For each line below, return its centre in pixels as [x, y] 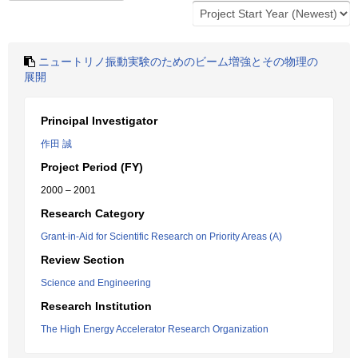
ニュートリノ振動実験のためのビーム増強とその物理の [178, 62]
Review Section [83, 260]
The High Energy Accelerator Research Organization [155, 329]
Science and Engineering [96, 283]
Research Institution [96, 306]
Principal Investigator [99, 121]
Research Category [93, 213]
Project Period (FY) [92, 167]
